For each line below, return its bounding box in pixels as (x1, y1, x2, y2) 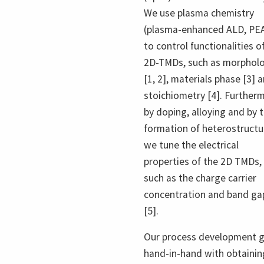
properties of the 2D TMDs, (144, 154, 262, 168)
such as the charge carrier (144, 171, 256, 184)
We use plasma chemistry (144, 6, 254, 19)
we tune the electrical (144, 138, 239, 151)
